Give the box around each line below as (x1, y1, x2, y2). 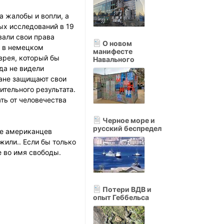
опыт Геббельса (93, 193, 149, 201)
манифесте (93, 47, 132, 55)
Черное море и (101, 116, 155, 124)
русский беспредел (93, 124, 161, 132)
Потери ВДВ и (101, 185, 151, 193)
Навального (93, 55, 134, 63)
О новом (101, 39, 132, 47)
